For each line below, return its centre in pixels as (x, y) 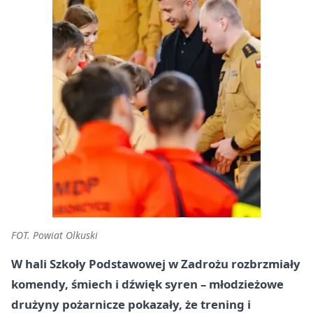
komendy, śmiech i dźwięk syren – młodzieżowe (147, 284)
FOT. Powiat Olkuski (54, 235)
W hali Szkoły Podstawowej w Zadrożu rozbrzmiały (156, 264)
